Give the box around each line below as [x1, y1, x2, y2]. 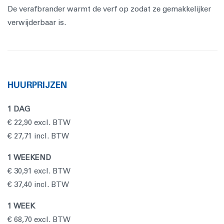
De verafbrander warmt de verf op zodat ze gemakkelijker [7, 5, 211, 13]
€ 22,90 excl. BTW [7, 118, 70, 126]
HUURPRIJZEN [7, 80, 67, 89]
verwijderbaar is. [7, 18, 66, 26]
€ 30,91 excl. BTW [7, 167, 70, 175]
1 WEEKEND [7, 153, 51, 161]
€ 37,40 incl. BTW [7, 180, 69, 188]
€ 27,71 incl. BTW [7, 132, 69, 140]
